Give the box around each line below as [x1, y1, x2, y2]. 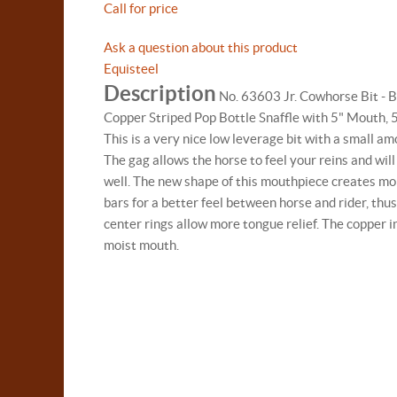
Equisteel [104, 61, 159, 76]
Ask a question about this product [104, 40, 298, 55]
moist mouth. [104, 237, 179, 253]
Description [104, 82, 216, 105]
